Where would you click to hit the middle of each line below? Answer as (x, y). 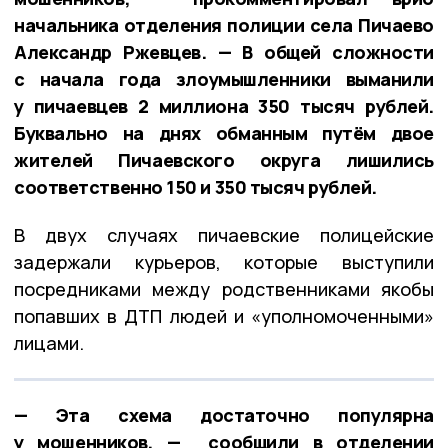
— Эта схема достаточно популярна (224, 414)
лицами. (49, 342)
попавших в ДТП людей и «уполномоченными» (224, 315)
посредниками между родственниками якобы (224, 288)
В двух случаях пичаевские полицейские (224, 234)
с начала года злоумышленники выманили (224, 78)
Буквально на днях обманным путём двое (224, 132)
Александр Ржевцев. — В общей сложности (224, 51)
